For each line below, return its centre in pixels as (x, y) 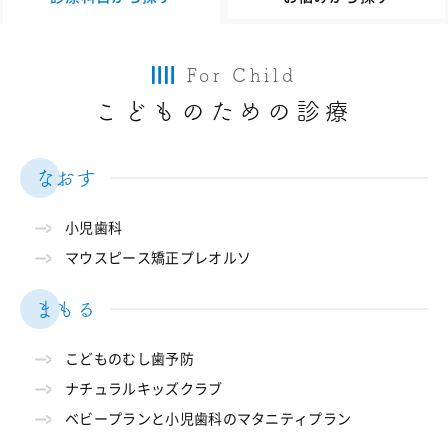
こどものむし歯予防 (129, 358)
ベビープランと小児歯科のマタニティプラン (208, 418)
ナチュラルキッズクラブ (144, 388)
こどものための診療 (224, 110)
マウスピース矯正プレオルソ (158, 257)
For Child (241, 74)
